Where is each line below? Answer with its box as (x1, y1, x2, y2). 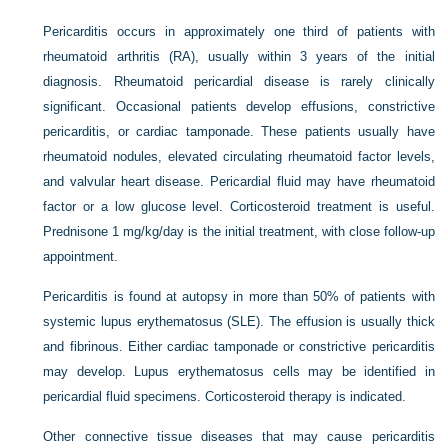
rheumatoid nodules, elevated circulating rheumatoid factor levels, (43, 149, 435, 165)
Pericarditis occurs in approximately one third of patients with (43, 24, 435, 40)
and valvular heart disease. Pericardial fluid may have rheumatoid (43, 174, 435, 190)
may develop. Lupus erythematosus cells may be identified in (43, 364, 435, 380)
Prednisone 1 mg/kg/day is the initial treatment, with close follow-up (43, 224, 435, 240)
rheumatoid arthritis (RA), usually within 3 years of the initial (43, 49, 435, 65)
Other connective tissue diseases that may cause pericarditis (43, 429, 435, 445)
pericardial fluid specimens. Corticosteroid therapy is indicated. (43, 389, 407, 405)
